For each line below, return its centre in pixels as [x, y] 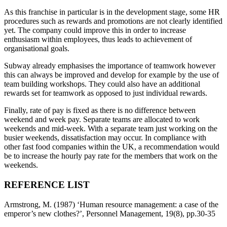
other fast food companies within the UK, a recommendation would [112, 147]
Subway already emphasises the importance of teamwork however [110, 66]
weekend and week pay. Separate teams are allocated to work [102, 120]
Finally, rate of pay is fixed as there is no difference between [100, 110]
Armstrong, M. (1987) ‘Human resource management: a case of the [111, 204]
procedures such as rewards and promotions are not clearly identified [113, 21]
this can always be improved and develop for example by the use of [111, 75]
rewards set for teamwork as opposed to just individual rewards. [106, 93]
